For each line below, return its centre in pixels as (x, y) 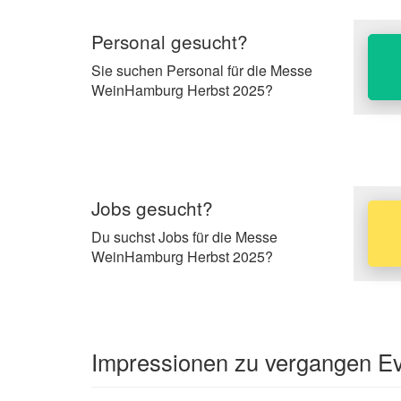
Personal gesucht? (170, 41)
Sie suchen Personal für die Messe (202, 70)
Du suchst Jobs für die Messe (184, 236)
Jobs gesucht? (152, 207)
